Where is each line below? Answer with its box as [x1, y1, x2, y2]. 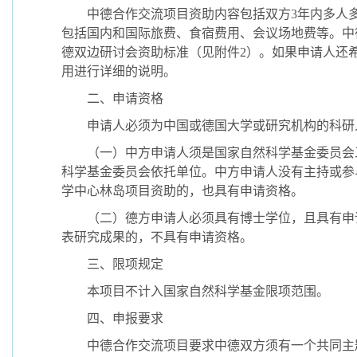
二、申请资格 [61, 92, 163, 105]
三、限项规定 [61, 257, 163, 271]
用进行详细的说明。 [61, 65, 176, 78]
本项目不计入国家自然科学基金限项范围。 [61, 284, 329, 298]
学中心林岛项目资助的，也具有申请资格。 [61, 184, 304, 198]
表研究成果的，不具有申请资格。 [61, 230, 253, 244]
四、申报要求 [61, 312, 163, 325]
